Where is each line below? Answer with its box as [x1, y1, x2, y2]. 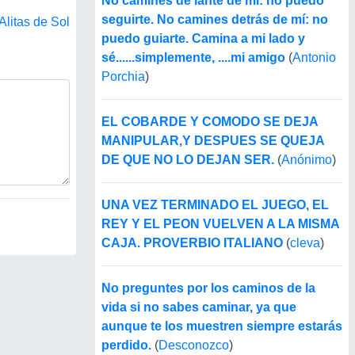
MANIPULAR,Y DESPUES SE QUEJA [101, 134, 324, 148]
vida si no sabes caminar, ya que [101, 300, 296, 315]
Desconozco [158, 338, 229, 353]
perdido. [101, 338, 155, 353]
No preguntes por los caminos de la [101, 281, 315, 296]
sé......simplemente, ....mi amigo [101, 51, 285, 65]
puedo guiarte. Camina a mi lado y [101, 32, 305, 46]
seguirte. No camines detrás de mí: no [101, 13, 328, 27]
